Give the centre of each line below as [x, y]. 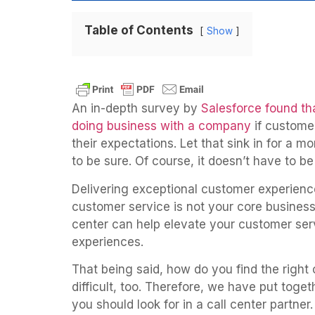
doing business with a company [161, 126]
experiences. [108, 242]
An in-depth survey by [136, 109]
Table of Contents [139, 31]
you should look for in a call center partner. [192, 305]
